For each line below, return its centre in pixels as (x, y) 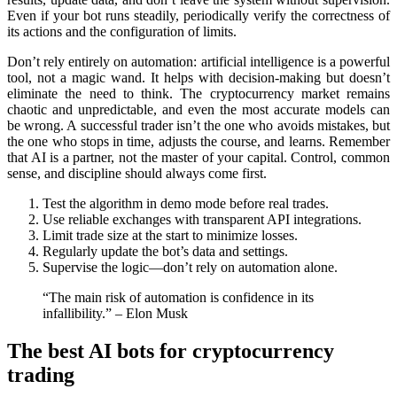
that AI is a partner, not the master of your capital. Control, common (198, 158)
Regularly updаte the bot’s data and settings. (165, 252)
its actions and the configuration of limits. (122, 32)
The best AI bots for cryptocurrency (171, 351)
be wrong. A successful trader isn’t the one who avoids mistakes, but (198, 126)
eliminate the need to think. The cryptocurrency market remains (198, 94)
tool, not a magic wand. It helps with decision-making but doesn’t (198, 78)
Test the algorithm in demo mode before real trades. (186, 204)
